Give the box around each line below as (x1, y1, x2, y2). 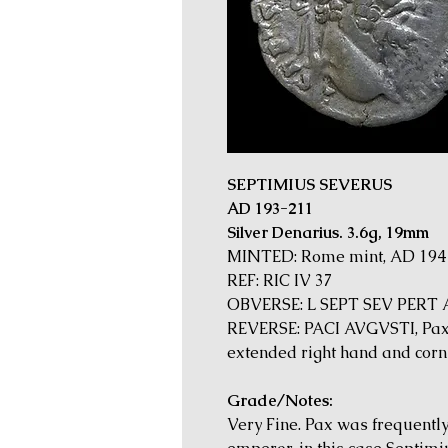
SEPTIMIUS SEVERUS (227, 173, 392, 195)
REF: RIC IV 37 (227, 269, 333, 291)
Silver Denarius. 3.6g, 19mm (227, 221, 429, 243)
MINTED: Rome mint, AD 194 (227, 245, 446, 267)
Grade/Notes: (227, 389, 333, 411)
